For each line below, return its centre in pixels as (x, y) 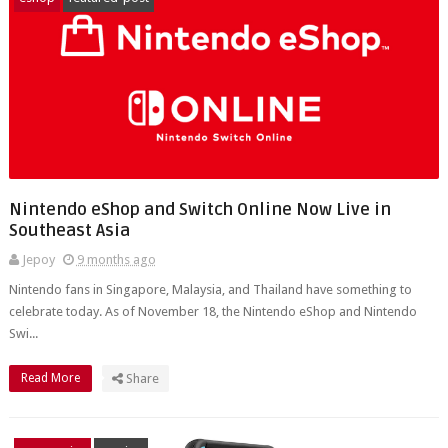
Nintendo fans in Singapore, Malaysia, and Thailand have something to (210, 289)
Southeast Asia (69, 230)
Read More (51, 378)
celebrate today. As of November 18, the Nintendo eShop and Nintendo (212, 311)
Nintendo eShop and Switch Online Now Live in (199, 209)
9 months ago (116, 259)
